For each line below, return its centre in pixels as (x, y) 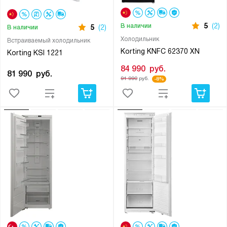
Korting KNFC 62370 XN (160, 51)
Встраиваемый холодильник (48, 41)
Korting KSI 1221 (35, 53)
